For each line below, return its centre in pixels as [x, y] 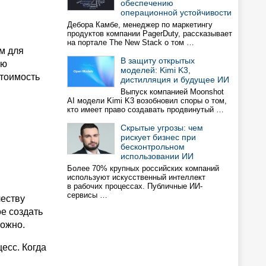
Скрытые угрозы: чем [162, 128]
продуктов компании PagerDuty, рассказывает [150, 34]
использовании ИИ [157, 156]
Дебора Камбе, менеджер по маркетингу [140, 25]
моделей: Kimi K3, [156, 70]
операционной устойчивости [176, 12]
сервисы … [87, 195]
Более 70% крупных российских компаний [143, 168]
